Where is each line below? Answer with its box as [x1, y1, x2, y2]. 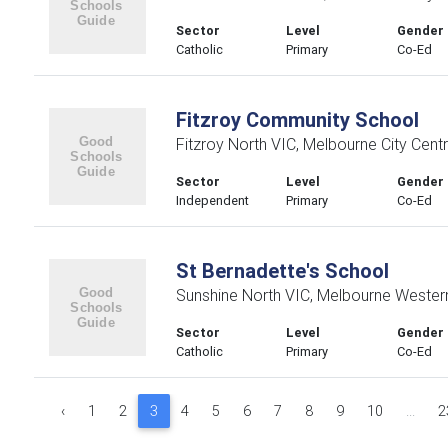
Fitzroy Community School [175, 107, 419, 132]
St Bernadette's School [175, 258, 389, 283]
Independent [175, 192, 249, 209]
